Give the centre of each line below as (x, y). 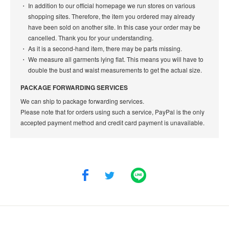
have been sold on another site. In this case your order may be (114, 27)
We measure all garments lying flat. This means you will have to (116, 59)
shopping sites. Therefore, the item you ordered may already (111, 16)
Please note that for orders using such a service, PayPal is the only (112, 111)
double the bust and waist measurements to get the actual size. (115, 70)
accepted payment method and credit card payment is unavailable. (112, 122)
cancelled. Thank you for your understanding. (91, 37)
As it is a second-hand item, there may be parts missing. (105, 48)
